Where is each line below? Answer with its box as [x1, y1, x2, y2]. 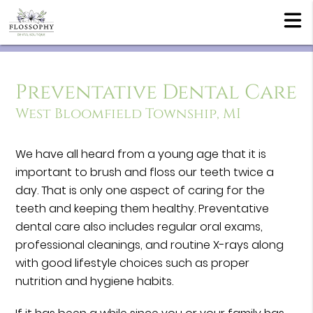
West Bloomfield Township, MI [15, 105, 242, 124]
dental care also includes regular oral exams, [15, 219, 263, 235]
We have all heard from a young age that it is [15, 146, 267, 163]
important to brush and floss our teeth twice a [15, 164, 275, 181]
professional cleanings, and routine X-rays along [15, 237, 284, 254]
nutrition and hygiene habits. [15, 273, 174, 290]
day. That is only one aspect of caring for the [15, 182, 265, 199]
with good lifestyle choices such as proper [15, 255, 250, 272]
